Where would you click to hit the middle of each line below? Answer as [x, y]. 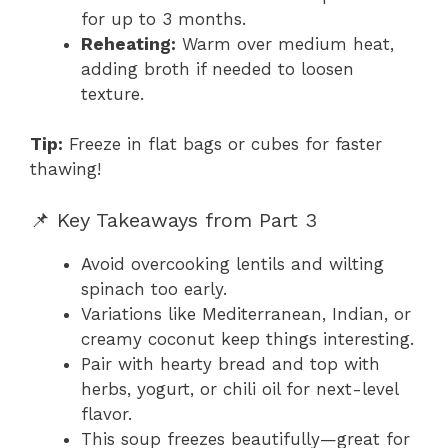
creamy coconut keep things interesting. [247, 338]
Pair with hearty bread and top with [230, 363]
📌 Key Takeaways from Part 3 [173, 219]
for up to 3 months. [163, 18]
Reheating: [128, 43]
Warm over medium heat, [285, 43]
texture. [112, 93]
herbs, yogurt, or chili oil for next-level [239, 388]
